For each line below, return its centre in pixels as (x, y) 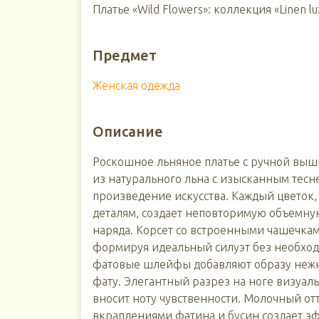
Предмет (124, 55)
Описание (127, 131)
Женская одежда (136, 85)
